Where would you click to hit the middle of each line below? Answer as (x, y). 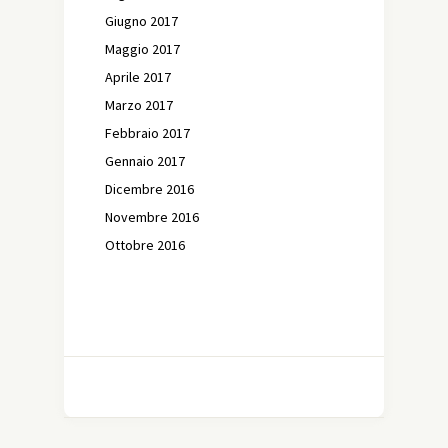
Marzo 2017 (139, 104)
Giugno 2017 (141, 20)
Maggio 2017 (142, 48)
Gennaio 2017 (145, 160)
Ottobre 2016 (145, 244)
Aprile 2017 (138, 76)
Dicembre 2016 (149, 188)
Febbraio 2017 (147, 132)
